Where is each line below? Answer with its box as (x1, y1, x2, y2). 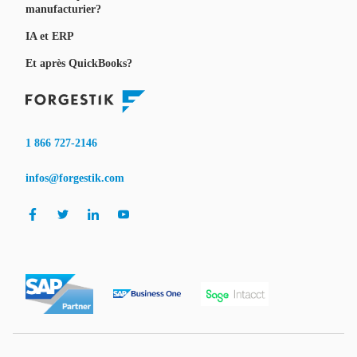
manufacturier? (25, 3, 101, 16)
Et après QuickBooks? (25, 57, 132, 70)
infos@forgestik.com (25, 172, 124, 185)
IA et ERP (25, 30, 74, 43)
